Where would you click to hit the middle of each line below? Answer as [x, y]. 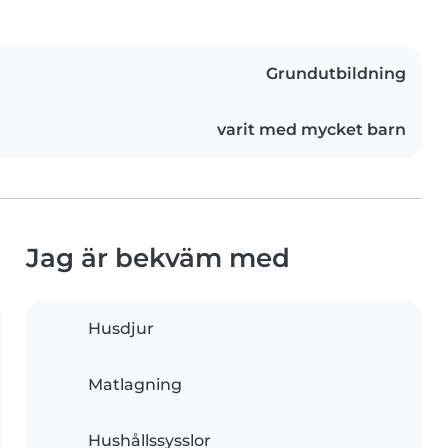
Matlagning [135, 385]
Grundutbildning [336, 74]
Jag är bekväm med [158, 258]
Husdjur [121, 329]
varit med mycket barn [311, 130]
